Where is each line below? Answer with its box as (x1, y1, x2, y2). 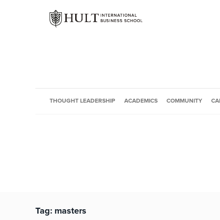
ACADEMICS (124, 98, 158, 104)
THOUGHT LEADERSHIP (50, 98, 115, 104)
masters (55, 207, 86, 216)
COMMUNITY (166, 98, 202, 104)
